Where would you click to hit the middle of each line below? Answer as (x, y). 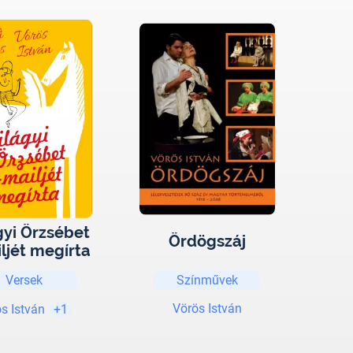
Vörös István (207, 308)
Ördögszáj (207, 242)
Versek (24, 280)
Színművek (207, 280)
